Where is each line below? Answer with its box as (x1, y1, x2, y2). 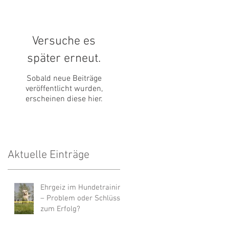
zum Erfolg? (40, 204, 80, 214)
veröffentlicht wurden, (25, 84, 103, 95)
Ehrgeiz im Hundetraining (40, 183, 126, 193)
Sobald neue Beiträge (26, 74, 102, 84)
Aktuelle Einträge (8, 148, 89, 163)
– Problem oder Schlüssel (40, 194, 126, 203)
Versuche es (32, 34, 96, 49)
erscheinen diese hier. (25, 94, 103, 105)
